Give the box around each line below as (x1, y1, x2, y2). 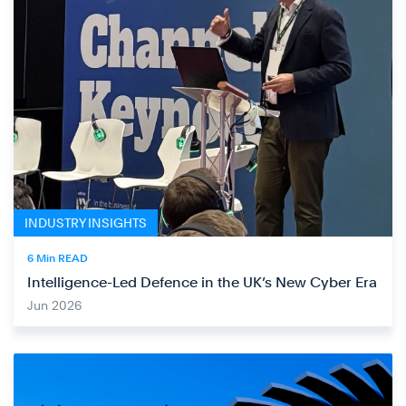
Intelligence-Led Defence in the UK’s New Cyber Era (27, 274, 377, 292)
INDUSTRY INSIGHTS (24, 216, 147, 231)
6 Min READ (27, 252, 88, 266)
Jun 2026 (27, 298, 82, 314)
